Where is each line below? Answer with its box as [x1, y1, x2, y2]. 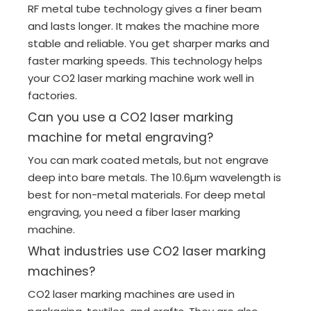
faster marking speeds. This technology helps [28, 53, 262, 69]
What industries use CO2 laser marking [28, 243, 266, 260]
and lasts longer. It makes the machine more [28, 19, 260, 34]
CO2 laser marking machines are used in [28, 287, 235, 302]
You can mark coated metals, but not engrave [28, 153, 269, 168]
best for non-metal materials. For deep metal [28, 187, 265, 203]
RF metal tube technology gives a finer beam [28, 1, 262, 17]
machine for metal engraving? [28, 129, 213, 146]
